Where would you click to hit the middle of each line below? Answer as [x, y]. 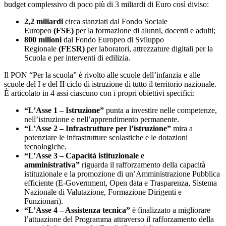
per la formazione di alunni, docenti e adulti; [145, 31]
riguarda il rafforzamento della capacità [143, 165]
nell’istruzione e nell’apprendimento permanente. [102, 120]
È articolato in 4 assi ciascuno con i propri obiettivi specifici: [99, 93]
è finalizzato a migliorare [170, 210]
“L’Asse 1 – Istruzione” [70, 110]
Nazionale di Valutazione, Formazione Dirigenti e [103, 192]
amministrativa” [52, 165]
